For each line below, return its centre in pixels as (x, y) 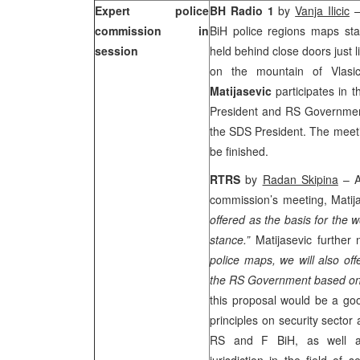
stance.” (233, 239)
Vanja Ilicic (322, 10)
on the (233, 71)
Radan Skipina (300, 179)
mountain (280, 71)
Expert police (152, 10)
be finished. (241, 151)
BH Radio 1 (244, 10)
